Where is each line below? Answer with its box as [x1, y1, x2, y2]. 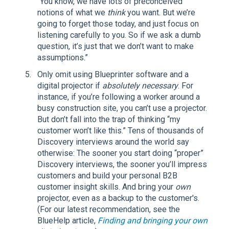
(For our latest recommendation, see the [37, 204, 180, 215]
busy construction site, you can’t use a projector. [37, 103, 207, 113]
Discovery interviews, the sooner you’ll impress [37, 159, 207, 170]
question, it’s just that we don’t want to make [37, 41, 194, 51]
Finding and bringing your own [98, 216, 208, 226]
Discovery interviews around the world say [37, 137, 189, 147]
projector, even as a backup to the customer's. [37, 193, 199, 203]
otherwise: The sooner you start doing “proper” [37, 148, 203, 158]
